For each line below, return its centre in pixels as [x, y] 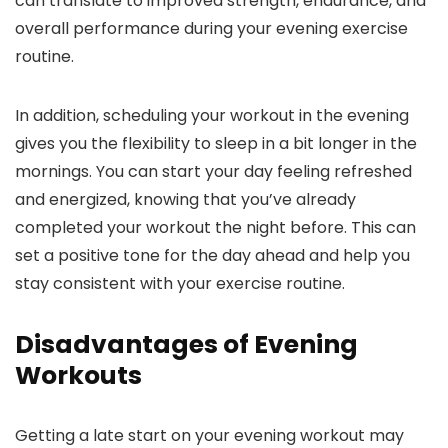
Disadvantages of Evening [186, 345]
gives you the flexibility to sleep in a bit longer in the [216, 144]
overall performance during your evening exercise [211, 29]
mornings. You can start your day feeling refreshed [213, 172]
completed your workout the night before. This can [215, 228]
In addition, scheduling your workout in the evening [212, 116]
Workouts [78, 376]
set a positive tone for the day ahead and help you [212, 256]
